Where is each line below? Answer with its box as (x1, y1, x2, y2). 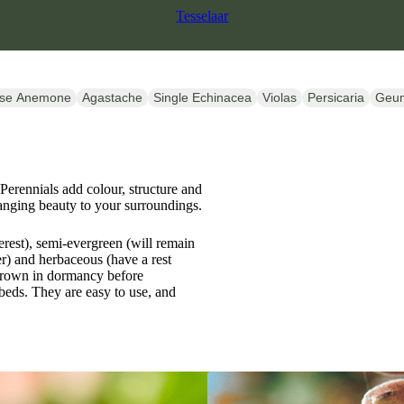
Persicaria (308, 89, 364, 105)
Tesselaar (176, 8, 229, 24)
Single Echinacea (153, 89, 252, 105)
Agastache (82, 89, 142, 105)
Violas (262, 89, 297, 105)
